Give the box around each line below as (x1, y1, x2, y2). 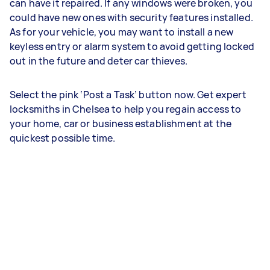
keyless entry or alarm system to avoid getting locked (10, 40, 254, 53)
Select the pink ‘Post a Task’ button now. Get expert (10, 88, 246, 101)
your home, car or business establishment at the (10, 117, 232, 130)
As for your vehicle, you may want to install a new (10, 25, 234, 39)
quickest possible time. (10, 131, 118, 145)
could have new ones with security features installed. (10, 11, 253, 24)
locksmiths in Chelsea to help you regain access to (10, 102, 242, 116)
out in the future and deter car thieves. (10, 54, 190, 67)
